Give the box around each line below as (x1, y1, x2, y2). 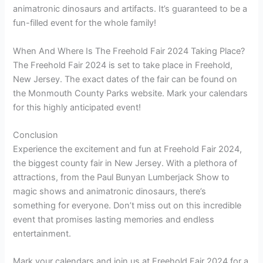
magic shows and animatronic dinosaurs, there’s (13, 186, 207, 197)
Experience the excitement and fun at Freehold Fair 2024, (13, 144, 242, 155)
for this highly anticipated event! (13, 102, 141, 113)
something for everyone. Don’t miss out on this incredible (13, 200, 242, 211)
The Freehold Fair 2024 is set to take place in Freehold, (13, 59, 233, 70)
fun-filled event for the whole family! (13, 18, 157, 29)
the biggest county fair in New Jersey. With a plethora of (13, 158, 238, 169)
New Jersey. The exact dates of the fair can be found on (13, 73, 238, 85)
